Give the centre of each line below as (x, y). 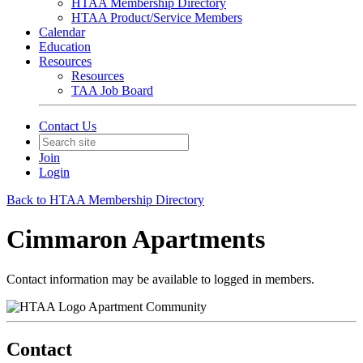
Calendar (62, 32)
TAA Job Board (112, 90)
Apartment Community (147, 306)
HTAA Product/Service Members (157, 17)
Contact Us (68, 126)
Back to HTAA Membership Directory (105, 199)
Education (65, 46)
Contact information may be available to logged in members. (160, 279)
